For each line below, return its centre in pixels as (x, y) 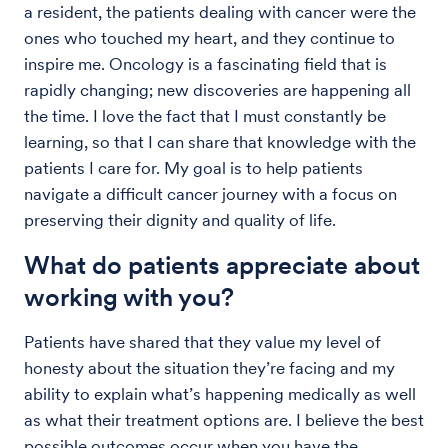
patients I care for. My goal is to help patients (193, 167)
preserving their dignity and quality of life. (180, 219)
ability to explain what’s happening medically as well (220, 393)
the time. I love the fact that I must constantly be (205, 115)
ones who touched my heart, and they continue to (209, 37)
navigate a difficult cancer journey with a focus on (210, 193)
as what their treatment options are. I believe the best (224, 419)
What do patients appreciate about (222, 264)
